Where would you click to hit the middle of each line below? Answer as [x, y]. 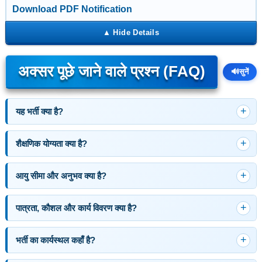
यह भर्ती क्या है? [39, 111]
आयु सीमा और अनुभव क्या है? [61, 176]
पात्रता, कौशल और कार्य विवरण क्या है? [76, 208]
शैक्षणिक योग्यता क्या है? [51, 144]
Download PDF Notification [72, 9]
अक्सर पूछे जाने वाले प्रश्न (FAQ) [111, 71]
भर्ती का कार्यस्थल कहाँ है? [55, 240]
